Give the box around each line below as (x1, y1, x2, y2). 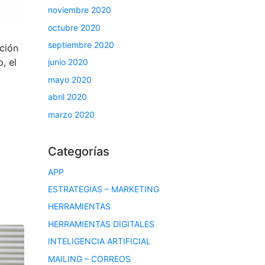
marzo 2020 (48, 109, 95, 119)
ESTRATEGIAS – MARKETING (48, 184, 159, 194)
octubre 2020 (48, 22, 101, 33)
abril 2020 (48, 92, 87, 102)
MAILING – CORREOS (48, 253, 131, 264)
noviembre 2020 (48, 5, 111, 15)
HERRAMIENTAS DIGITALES (48, 218, 154, 229)
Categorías (48, 144, 109, 159)
